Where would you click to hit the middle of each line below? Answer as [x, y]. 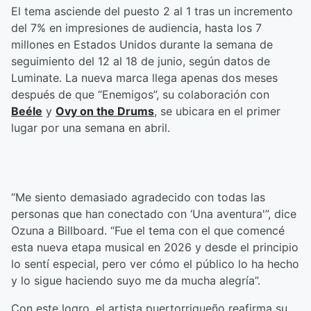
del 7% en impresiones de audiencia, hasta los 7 [136, 28]
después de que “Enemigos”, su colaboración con [140, 95]
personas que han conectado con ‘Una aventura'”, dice [154, 214]
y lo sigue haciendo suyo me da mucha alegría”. [136, 281]
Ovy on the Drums [105, 111]
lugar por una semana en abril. [91, 128]
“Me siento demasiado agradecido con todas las [138, 197]
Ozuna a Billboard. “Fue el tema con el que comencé [148, 231]
